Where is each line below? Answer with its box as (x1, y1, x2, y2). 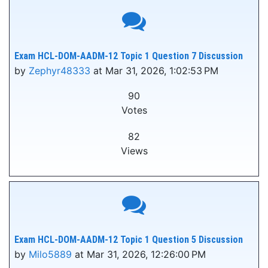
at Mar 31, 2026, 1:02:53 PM (90, 65, 218, 77)
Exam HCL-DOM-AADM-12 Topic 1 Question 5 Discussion (14, 234, 243, 245)
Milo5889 (29, 248, 72, 260)
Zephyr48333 (29, 65, 90, 77)
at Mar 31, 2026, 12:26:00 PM (72, 248, 206, 260)
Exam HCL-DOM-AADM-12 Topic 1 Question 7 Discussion (14, 50, 243, 62)
